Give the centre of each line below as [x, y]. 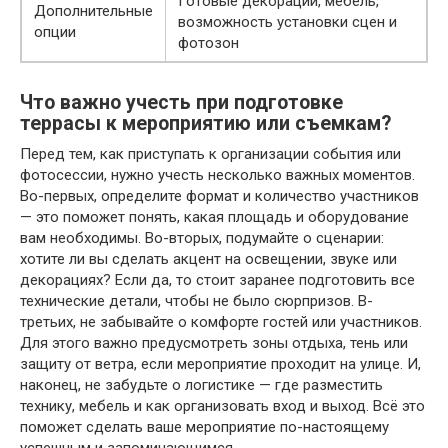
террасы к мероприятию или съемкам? [205, 124]
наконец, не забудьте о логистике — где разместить [201, 385]
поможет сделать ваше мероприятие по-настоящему [204, 427]
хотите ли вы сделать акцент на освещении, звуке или [208, 259]
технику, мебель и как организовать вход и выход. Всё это [222, 406]
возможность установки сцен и [287, 22]
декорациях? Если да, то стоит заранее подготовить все [217, 280]
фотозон [208, 43]
